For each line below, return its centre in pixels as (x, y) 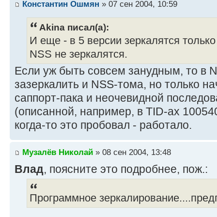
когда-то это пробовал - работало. (103, 125)
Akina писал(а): (74, 27)
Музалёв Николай (58, 152)
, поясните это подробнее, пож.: (126, 169)
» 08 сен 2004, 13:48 (132, 152)
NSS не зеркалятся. (78, 54)
